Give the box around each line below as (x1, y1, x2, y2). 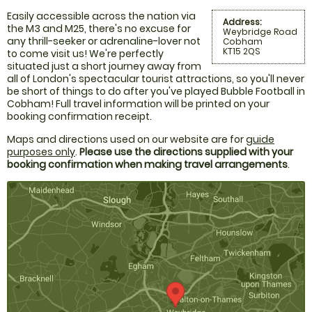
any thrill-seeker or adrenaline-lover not (7, 34, 201, 49)
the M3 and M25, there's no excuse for (7, 22, 191, 36)
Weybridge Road (223, 26, 297, 38)
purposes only (7, 145, 75, 159)
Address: (223, 16, 261, 29)
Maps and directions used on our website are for (7, 132, 246, 147)
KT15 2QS (223, 45, 260, 58)
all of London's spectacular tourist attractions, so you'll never (7, 72, 304, 86)
